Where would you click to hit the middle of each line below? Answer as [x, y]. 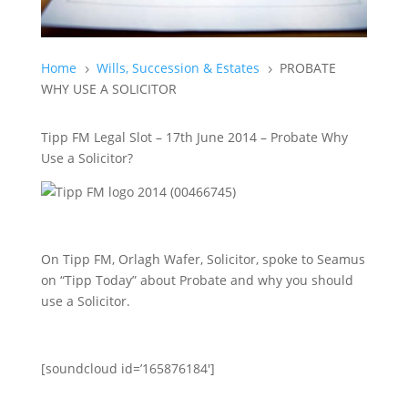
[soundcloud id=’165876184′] [127, 368]
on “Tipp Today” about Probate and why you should [197, 280]
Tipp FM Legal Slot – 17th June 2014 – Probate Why [194, 137]
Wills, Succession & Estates [178, 67]
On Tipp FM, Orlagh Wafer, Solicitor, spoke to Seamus [203, 259]
